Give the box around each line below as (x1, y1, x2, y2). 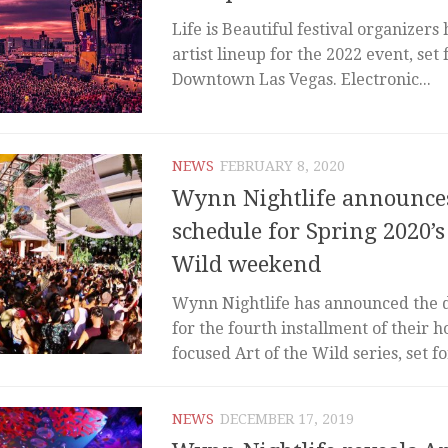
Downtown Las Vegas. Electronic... (172, 70, 431, 90)
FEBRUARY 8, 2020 (220, 158, 345, 174)
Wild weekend (172, 252, 321, 278)
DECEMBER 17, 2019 (220, 411, 354, 428)
